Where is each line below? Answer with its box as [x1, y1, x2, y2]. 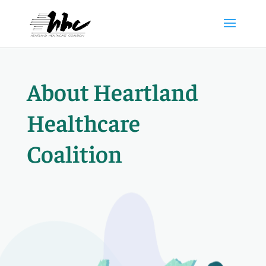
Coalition [26, 138, 122, 168]
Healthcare [26, 107, 140, 137]
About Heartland [26, 76, 198, 106]
